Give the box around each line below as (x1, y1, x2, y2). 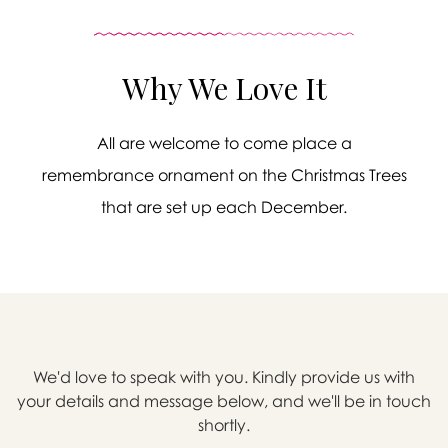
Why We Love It (121, 67, 327, 108)
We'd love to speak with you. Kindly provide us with (33, 366, 415, 387)
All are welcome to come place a (96, 132, 352, 153)
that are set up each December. (101, 196, 347, 217)
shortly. (198, 414, 250, 435)
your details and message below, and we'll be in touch (17, 390, 431, 411)
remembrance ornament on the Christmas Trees (41, 164, 407, 185)
